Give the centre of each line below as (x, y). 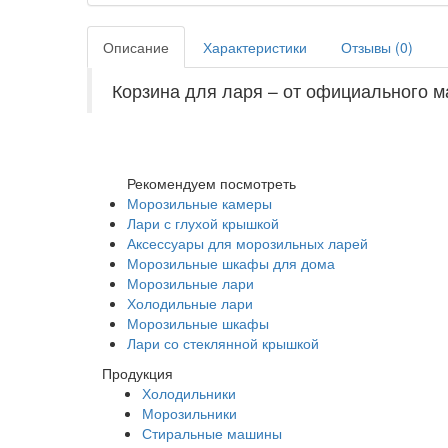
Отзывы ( (370, 46)
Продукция (137, 372)
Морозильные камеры (199, 202)
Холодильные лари (190, 302)
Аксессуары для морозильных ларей (247, 242)
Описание (136, 46)
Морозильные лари (190, 282)
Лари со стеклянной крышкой (223, 342)
